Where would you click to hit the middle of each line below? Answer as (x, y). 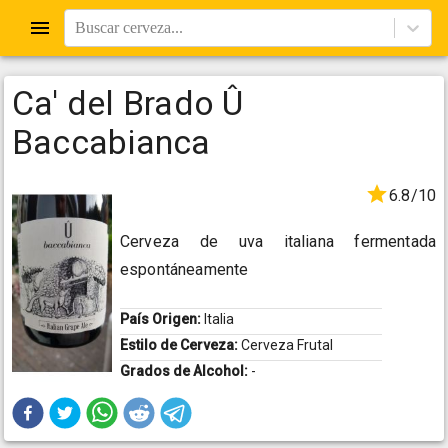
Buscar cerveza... (129, 27)
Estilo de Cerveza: (180, 345)
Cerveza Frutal (287, 345)
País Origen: (162, 319)
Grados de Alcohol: (185, 371)
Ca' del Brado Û (128, 103)
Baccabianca (111, 142)
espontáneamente (184, 270)
